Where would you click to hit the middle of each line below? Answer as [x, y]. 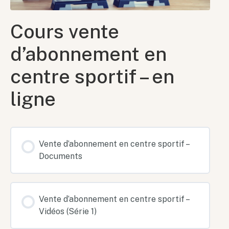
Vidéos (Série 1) [68, 211]
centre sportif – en [92, 76]
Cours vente [65, 31]
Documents [61, 156]
